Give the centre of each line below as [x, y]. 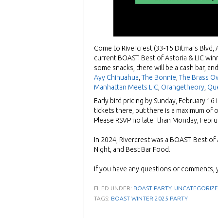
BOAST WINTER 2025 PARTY [149, 199]
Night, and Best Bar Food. [132, 150]
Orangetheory [183, 87]
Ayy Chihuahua [116, 78]
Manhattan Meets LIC [126, 87]
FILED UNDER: [114, 188]
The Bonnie [159, 78]
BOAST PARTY [152, 188]
